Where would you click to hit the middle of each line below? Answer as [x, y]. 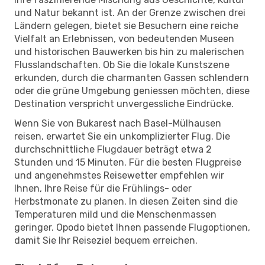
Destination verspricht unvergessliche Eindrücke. [124, 104]
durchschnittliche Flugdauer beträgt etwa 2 [113, 149]
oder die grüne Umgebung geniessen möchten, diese [132, 91]
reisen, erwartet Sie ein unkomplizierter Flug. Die [122, 136]
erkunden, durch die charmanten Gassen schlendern [132, 77]
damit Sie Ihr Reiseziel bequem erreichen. [106, 240]
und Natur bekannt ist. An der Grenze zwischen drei [130, 12]
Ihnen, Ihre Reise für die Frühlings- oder [103, 188]
